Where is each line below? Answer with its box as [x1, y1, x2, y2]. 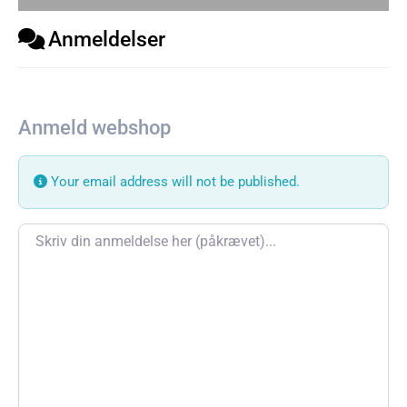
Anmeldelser [48, 25, 165, 52]
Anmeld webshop [18, 115, 171, 139]
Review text [17, 225, 93, 243]
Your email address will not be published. [47, 173, 300, 190]
